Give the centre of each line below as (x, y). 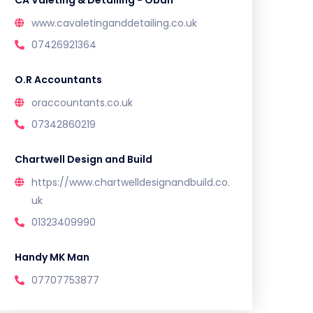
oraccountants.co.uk (82, 103)
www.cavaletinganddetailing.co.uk (114, 23)
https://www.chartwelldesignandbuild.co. (131, 182)
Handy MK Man (52, 257)
